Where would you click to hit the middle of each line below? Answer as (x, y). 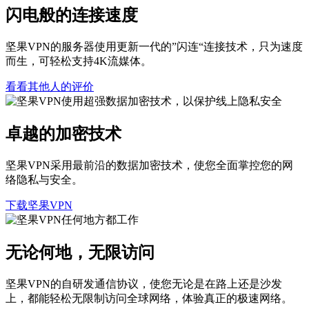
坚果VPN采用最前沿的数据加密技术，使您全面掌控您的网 (149, 165)
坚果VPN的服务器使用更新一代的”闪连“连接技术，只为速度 (154, 47)
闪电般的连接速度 (72, 16)
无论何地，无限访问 (80, 252)
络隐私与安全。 (44, 180)
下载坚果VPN (39, 205)
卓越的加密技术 (63, 134)
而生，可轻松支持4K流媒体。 (79, 61)
